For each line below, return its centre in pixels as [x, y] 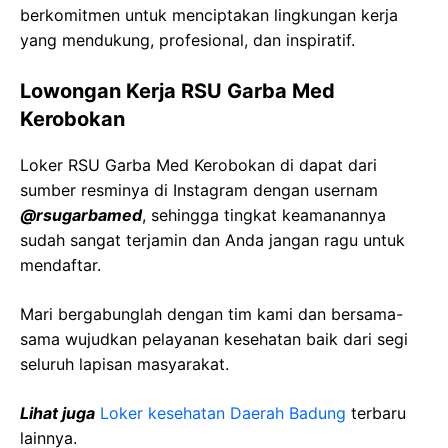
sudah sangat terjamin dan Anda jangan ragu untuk [212, 240]
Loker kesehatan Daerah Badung [223, 413]
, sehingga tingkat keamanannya [264, 215]
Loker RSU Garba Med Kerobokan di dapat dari [198, 165]
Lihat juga [57, 413]
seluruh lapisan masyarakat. [124, 364]
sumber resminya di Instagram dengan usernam [199, 190]
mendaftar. [60, 265]
